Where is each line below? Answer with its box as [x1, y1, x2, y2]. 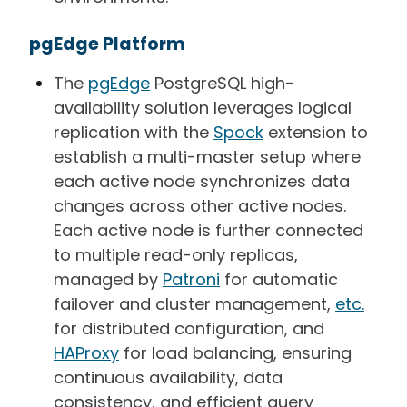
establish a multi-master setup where [54, 144, 361, 168]
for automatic [224, 267, 338, 291]
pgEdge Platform [29, 31, 185, 56]
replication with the [54, 120, 213, 144]
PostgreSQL [150, 71, 251, 94]
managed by [54, 267, 163, 291]
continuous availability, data [54, 365, 283, 389]
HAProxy [54, 341, 119, 364]
